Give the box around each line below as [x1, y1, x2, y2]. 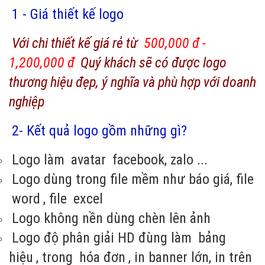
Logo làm [12, 151, 68, 168]
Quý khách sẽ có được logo [77, 54, 227, 71]
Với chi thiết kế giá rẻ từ [12, 34, 141, 51]
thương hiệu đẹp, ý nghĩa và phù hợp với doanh [9, 73, 256, 91]
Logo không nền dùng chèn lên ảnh [12, 209, 211, 227]
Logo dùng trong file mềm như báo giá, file [12, 170, 254, 188]
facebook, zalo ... [109, 151, 208, 168]
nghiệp [9, 93, 44, 110]
